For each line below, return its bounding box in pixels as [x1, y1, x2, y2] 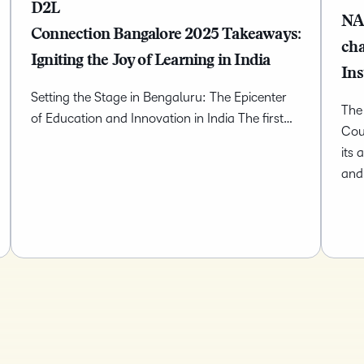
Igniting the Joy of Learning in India [30, 52, 274, 69]
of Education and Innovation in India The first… [30, 110, 292, 125]
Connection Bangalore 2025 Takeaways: [30, 26, 301, 43]
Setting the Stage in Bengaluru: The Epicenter [30, 89, 287, 104]
